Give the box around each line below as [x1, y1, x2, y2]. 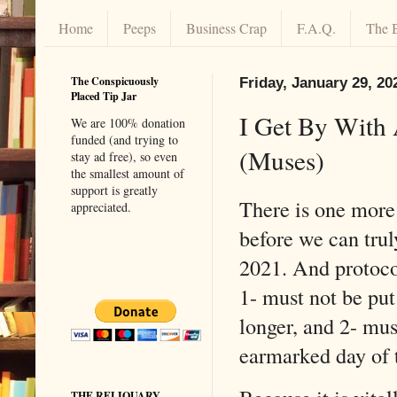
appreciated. [71, 198, 131, 215]
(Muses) [239, 142, 324, 177]
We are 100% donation [71, 113, 185, 131]
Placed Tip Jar [71, 88, 136, 104]
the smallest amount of [71, 164, 184, 182]
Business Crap [186, 19, 267, 38]
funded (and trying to [71, 130, 178, 148]
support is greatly [71, 181, 158, 198]
